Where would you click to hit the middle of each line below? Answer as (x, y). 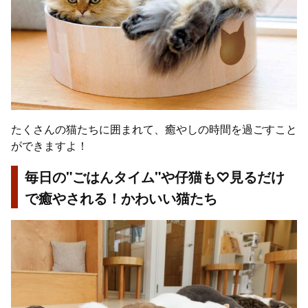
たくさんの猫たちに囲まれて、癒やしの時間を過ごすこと (154, 129)
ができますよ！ (49, 146)
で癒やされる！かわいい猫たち (121, 198)
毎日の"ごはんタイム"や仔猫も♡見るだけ (155, 177)
